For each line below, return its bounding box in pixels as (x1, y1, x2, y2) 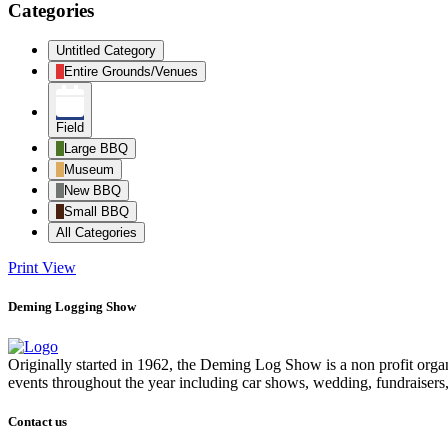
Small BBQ (64, 204, 129, 220)
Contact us (8, 413, 67, 429)
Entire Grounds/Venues (64, 64, 198, 80)
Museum (64, 162, 114, 178)
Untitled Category (56, 43, 156, 59)
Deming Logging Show (8, 299, 136, 315)
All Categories (56, 225, 137, 241)
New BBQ (64, 183, 121, 199)
